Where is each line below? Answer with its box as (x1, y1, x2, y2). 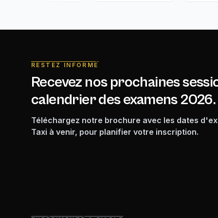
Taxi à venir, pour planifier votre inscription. (31, 127, 199, 137)
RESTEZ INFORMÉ (31, 61, 99, 69)
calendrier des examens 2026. (31, 91, 216, 108)
